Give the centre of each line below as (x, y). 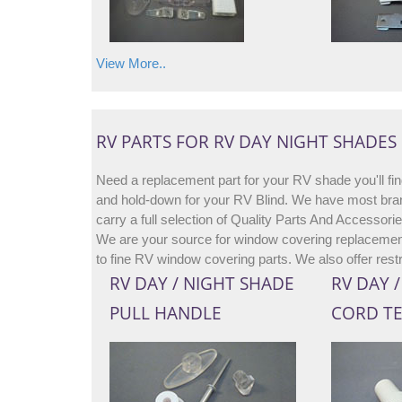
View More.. (131, 63)
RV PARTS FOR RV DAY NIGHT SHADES (246, 142)
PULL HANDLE (166, 313)
